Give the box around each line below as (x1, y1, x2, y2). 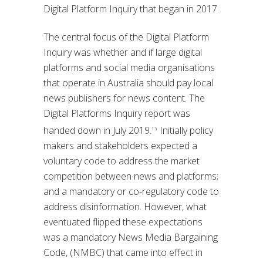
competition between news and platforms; (43, 170, 218, 183)
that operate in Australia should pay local (43, 76, 213, 89)
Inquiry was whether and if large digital (43, 46, 202, 59)
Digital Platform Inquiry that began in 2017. (43, 2, 219, 15)
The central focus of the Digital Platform (43, 31, 209, 43)
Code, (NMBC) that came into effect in (43, 246, 203, 259)
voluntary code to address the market (43, 154, 200, 168)
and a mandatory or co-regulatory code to (43, 185, 219, 198)
